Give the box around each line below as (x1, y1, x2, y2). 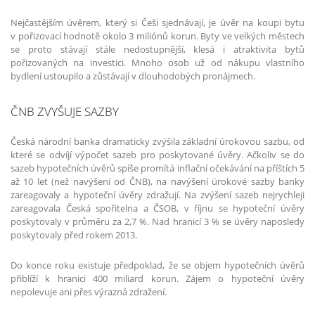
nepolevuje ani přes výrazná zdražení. (11, 285, 167, 298)
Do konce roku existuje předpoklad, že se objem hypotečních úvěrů (11, 258, 304, 271)
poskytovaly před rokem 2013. (11, 229, 137, 242)
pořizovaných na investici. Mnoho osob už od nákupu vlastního (11, 56, 304, 70)
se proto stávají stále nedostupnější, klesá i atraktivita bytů (11, 43, 304, 56)
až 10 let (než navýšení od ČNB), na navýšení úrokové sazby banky (11, 175, 304, 188)
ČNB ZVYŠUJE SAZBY (11, 103, 119, 120)
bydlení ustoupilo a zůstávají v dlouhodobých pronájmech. (11, 70, 255, 83)
